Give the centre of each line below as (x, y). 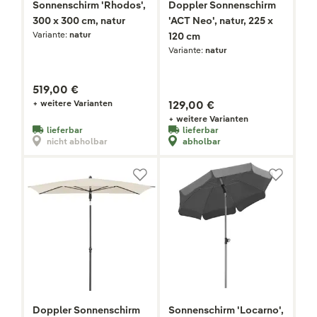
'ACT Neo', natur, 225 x (221, 21)
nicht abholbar (77, 141)
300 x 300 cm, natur (79, 21)
